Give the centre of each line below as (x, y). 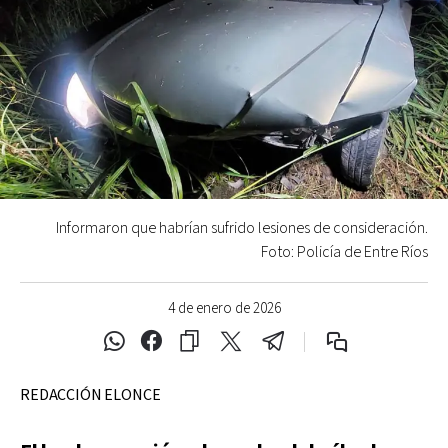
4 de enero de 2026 (224, 308)
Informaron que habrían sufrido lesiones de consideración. (242, 228)
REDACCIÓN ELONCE (90, 395)
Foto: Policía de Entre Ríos (344, 252)
